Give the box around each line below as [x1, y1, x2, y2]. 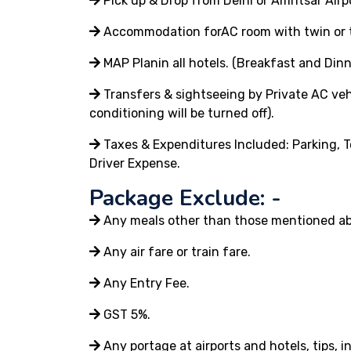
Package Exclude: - [89, 183, 281, 213]
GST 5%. [100, 307, 150, 322]
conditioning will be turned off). [89, 106, 274, 121]
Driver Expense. [89, 156, 180, 171]
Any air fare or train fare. [100, 244, 251, 259]
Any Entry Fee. [100, 276, 190, 291]
